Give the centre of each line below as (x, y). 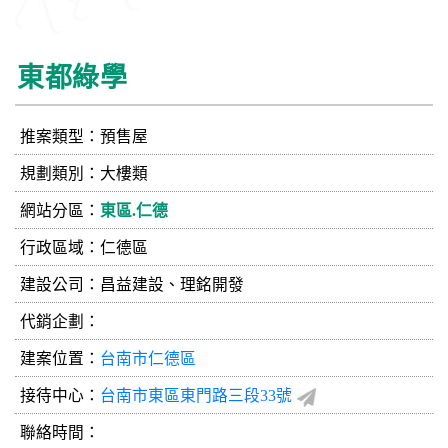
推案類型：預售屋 (84, 136)
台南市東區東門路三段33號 (196, 395)
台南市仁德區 (148, 358)
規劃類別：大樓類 (84, 173)
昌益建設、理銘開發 (172, 284)
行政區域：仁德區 (84, 247)
